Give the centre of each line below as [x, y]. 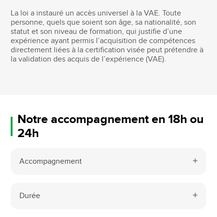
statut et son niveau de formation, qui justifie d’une [97, 31]
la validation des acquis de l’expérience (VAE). [89, 59]
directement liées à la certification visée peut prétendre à [107, 50]
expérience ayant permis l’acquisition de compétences [103, 41]
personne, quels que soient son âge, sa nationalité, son [104, 22]
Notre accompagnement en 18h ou [110, 119]
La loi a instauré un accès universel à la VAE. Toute [96, 13]
